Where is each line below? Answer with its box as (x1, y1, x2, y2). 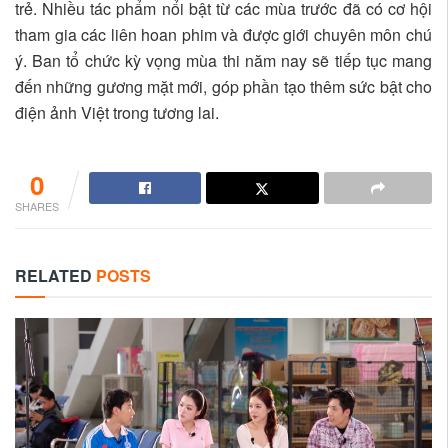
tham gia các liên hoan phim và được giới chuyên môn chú (15, 23, 432, 47)
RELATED (15, 264, 92, 288)
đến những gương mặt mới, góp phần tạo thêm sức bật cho (15, 75, 432, 99)
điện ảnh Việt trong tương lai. (15, 101, 219, 125)
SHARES (15, 198, 59, 215)
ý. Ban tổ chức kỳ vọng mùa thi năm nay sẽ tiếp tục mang (15, 49, 432, 73)
